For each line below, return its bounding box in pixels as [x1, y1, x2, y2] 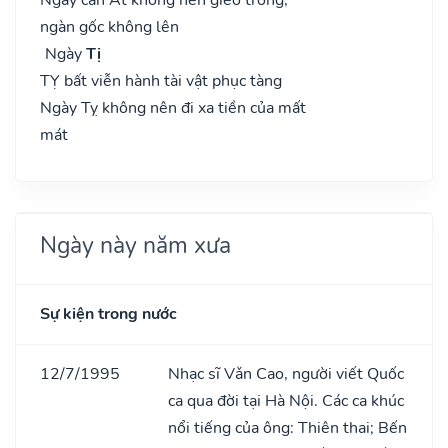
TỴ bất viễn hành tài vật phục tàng [40, 69, 282, 92]
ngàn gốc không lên [40, 15, 179, 38]
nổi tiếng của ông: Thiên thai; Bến [168, 416, 407, 439]
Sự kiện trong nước [40, 302, 177, 325]
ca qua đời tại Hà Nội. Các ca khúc [168, 389, 404, 412]
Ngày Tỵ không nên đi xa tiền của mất [40, 96, 306, 119]
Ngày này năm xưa [40, 228, 231, 261]
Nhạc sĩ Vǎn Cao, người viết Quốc [168, 362, 404, 385]
